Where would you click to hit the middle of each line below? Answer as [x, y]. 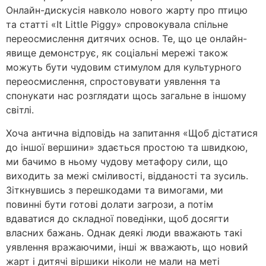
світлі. [20, 110]
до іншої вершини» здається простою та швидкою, [127, 147]
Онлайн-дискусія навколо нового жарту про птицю [127, 10]
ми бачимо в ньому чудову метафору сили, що [117, 161]
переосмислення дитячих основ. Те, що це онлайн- [126, 39]
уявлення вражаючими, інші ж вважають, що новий [127, 247]
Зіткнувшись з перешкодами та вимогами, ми [115, 190]
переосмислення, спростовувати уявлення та [113, 82]
